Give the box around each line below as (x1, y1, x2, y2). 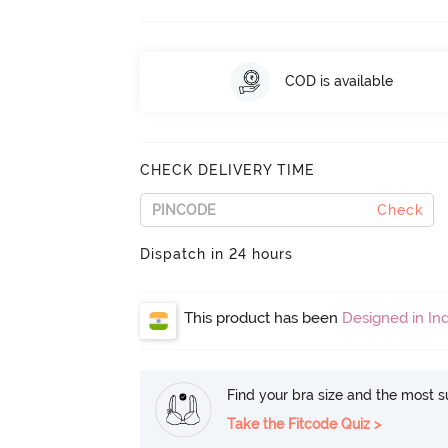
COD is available (284, 73, 393, 90)
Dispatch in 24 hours (140, 245, 294, 262)
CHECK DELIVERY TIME (140, 161, 316, 178)
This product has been (184, 308, 343, 327)
